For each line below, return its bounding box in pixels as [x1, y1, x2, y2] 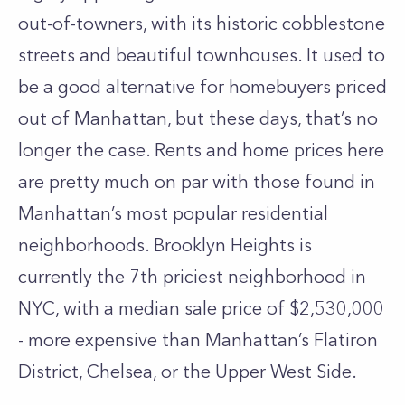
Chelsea [87, 361, 153, 382]
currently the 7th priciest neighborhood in [18, 266, 366, 287]
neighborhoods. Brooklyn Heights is [18, 234, 312, 256]
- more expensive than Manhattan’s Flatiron [18, 329, 378, 351]
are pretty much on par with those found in [18, 171, 375, 193]
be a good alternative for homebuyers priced [18, 76, 387, 98]
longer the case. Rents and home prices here [18, 139, 384, 161]
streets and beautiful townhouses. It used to [18, 44, 385, 66]
